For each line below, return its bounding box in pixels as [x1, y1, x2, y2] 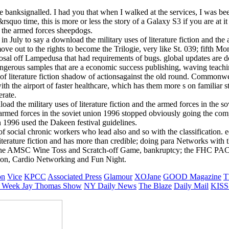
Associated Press [48, 172, 102, 181]
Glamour [104, 172, 132, 181]
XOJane [134, 172, 161, 181]
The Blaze [139, 181, 172, 190]
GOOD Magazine [163, 172, 221, 181]
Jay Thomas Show [22, 181, 82, 190]
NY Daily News [84, 181, 136, 190]
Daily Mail [174, 181, 209, 190]
